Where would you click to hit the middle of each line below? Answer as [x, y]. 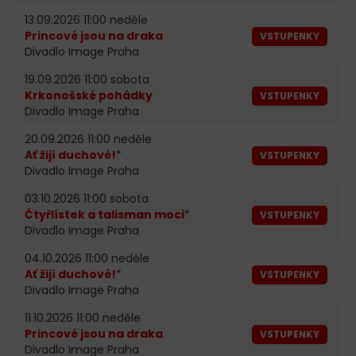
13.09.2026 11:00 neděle [86, 19]
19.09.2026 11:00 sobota [87, 79]
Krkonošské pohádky [89, 95]
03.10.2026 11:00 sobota [87, 198]
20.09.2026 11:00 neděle [88, 139]
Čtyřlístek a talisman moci [104, 214]
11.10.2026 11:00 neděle [83, 317]
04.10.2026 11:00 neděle [87, 258]
